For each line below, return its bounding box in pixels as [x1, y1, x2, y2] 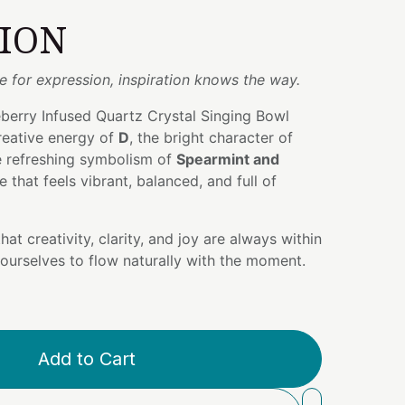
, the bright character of [129, 128, 293, 146]
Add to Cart [38, 348, 136, 370]
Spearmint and [176, 150, 279, 168]
